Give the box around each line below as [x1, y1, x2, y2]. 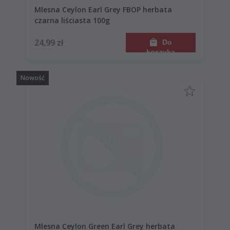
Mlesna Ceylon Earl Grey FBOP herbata [34, 4, 143, 14]
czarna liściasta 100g [61, 15, 110, 25]
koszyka [146, 47, 175, 56]
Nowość [21, 73, 45, 82]
